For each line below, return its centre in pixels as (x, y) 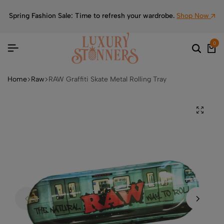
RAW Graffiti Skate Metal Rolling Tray (107, 79)
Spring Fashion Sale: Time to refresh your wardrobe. (93, 16)
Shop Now (194, 16)
